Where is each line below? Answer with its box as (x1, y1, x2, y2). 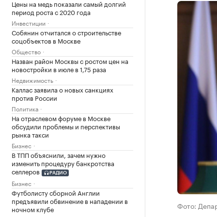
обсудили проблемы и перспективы (12, 121, 120, 131)
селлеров (12, 166, 40, 176)
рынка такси (12, 129, 49, 139)
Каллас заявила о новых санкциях (12, 84, 113, 94)
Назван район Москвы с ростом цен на (12, 56, 128, 65)
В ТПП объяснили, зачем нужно (12, 150, 106, 159)
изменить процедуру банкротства (12, 158, 114, 168)
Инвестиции (12, 18, 46, 27)
